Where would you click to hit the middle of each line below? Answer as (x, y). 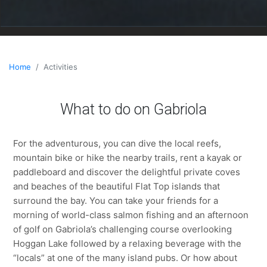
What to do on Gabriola (133, 110)
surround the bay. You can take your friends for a (116, 201)
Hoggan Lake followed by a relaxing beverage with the (128, 244)
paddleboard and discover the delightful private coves (127, 172)
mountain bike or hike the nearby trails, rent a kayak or (128, 158)
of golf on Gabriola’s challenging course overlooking (123, 229)
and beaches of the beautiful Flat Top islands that (117, 187)
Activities (60, 67)
